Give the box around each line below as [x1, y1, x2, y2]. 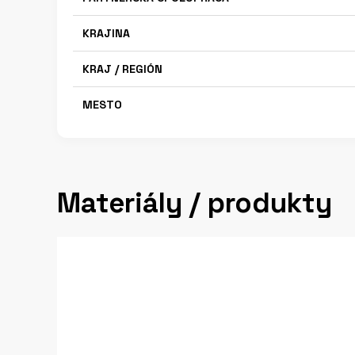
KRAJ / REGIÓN [82, 62, 162, 76]
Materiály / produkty [57, 185, 332, 220]
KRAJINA [82, 26, 130, 40]
